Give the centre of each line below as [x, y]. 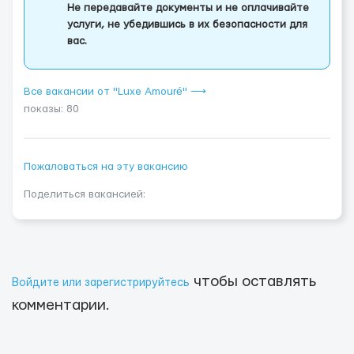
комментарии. [61, 305]
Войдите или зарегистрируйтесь [101, 283]
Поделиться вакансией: [85, 194]
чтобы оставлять [253, 282]
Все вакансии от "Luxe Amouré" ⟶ [115, 92]
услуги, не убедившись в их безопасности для [187, 24]
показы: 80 [51, 109]
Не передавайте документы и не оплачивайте [188, 8]
